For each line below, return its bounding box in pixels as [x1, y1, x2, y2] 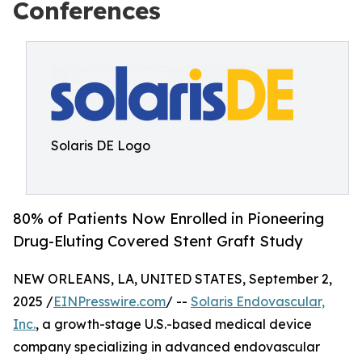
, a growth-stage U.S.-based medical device [36, 316, 312, 333]
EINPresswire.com [53, 293, 166, 310]
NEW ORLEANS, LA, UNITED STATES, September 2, [13, 271, 332, 288]
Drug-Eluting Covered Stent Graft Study [13, 232, 303, 250]
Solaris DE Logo [51, 137, 150, 154]
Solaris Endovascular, [191, 293, 325, 310]
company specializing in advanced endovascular [13, 339, 320, 356]
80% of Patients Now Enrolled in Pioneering [13, 209, 324, 228]
